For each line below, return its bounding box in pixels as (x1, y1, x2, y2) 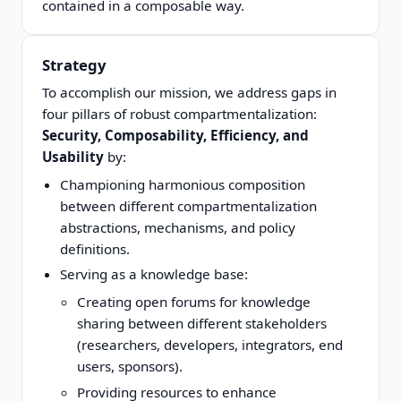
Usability (42, 148, 105, 166)
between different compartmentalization (59, 196, 317, 215)
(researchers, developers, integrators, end (76, 335, 343, 354)
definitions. (59, 239, 130, 258)
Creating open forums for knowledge (76, 292, 311, 311)
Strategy (42, 54, 107, 75)
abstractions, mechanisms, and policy (59, 218, 295, 236)
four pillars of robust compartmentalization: (42, 105, 318, 124)
